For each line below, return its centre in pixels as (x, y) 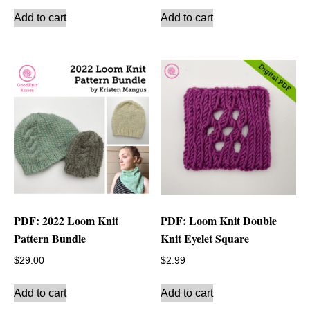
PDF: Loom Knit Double (219, 221)
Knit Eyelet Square (205, 239)
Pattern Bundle (50, 239)
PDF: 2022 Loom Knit (66, 221)
